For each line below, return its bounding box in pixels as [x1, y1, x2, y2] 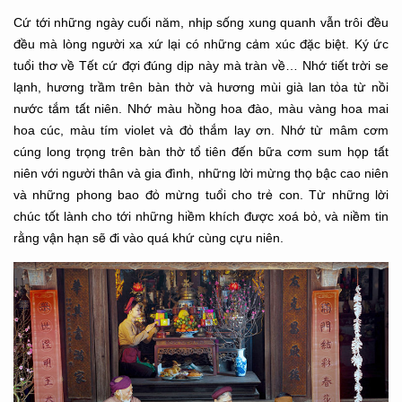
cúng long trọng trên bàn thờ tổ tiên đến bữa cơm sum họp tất [13, 144, 389, 159]
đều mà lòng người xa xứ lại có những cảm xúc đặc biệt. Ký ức [13, 36, 389, 51]
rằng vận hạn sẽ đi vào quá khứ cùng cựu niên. [13, 230, 284, 245]
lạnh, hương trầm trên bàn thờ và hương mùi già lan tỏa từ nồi [13, 79, 389, 94]
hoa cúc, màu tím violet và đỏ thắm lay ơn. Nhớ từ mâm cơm [13, 122, 389, 137]
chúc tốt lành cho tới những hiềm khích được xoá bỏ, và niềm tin [13, 208, 389, 223]
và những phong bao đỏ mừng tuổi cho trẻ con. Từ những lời [13, 187, 389, 202]
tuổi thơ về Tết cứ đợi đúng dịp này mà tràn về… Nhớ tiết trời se [13, 57, 389, 73]
